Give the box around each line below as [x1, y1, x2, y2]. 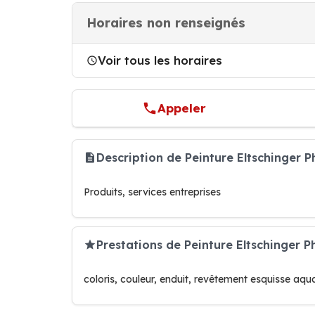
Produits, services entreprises [84, 186, 221, 198]
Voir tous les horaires [98, 53, 222, 67]
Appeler [157, 101, 207, 115]
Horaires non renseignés [86, 15, 245, 31]
